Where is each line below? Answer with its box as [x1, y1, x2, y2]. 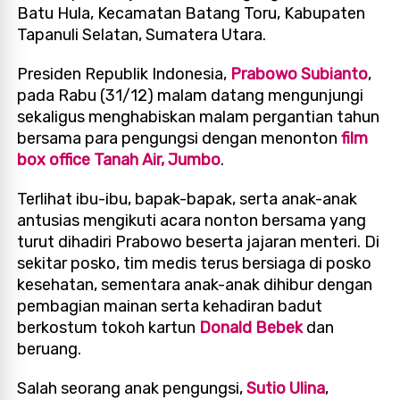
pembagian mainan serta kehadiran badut [17, 296, 323, 316]
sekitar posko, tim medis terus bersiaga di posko [17, 253, 372, 273]
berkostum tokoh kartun [17, 317, 200, 337]
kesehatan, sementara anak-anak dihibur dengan [17, 274, 373, 295]
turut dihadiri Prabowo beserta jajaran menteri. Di [17, 231, 380, 252]
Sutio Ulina [246, 378, 326, 398]
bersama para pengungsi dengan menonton [17, 128, 342, 148]
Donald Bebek [199, 317, 304, 337]
